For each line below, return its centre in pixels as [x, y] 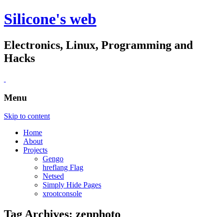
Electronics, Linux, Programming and [98, 45]
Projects [35, 150]
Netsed [53, 176]
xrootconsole [62, 194]
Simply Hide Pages [72, 185]
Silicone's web [50, 19]
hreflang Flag [63, 168]
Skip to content [27, 116]
